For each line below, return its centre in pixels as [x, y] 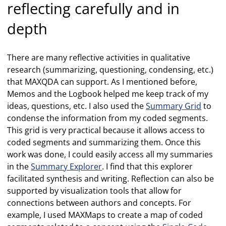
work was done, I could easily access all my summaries [110, 154]
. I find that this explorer [148, 166]
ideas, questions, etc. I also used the [77, 106]
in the [19, 166]
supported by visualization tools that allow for [95, 190]
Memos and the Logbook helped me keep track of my [108, 94]
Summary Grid [174, 106]
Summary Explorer [67, 166]
